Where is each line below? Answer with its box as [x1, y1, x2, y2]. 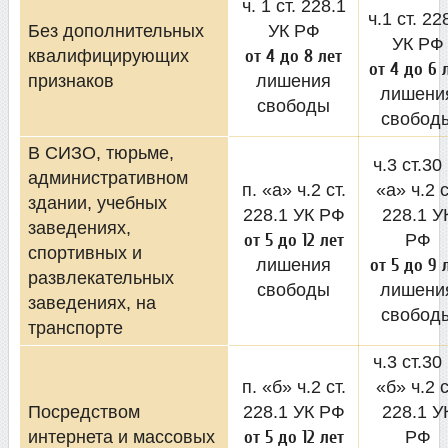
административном [28, 167, 188, 188]
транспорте [28, 317, 123, 338]
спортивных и [28, 242, 142, 263]
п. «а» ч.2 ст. [241, 179, 346, 200]
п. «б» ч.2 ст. [241, 376, 346, 397]
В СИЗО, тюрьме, [28, 142, 174, 163]
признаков [28, 70, 114, 91]
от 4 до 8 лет [245, 45, 342, 67]
